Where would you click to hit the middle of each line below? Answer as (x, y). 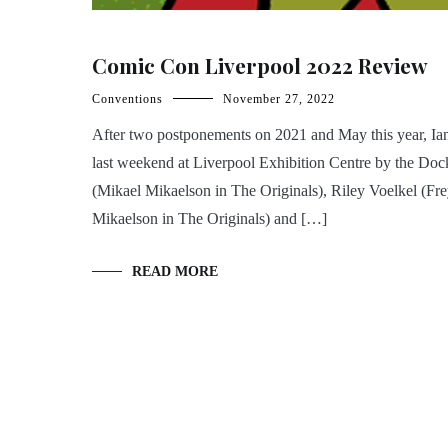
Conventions (127, 98)
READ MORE (175, 271)
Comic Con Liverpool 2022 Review (260, 64)
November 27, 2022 (279, 98)
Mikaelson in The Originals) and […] (209, 218)
